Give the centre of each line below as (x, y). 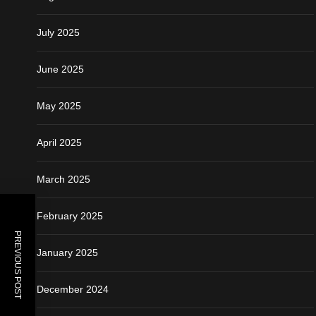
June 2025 (60, 69)
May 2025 (59, 105)
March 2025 (63, 179)
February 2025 (70, 215)
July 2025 (58, 32)
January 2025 (67, 252)
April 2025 (59, 142)
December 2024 (73, 289)
